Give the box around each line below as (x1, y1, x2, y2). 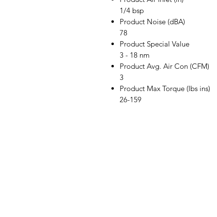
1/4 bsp (120, 6, 144, 15)
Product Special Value (120, 39, 189, 49)
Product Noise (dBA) (120, 17, 185, 27)
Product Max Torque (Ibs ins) (120, 84, 210, 93)
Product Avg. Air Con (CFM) (120, 62, 209, 71)
